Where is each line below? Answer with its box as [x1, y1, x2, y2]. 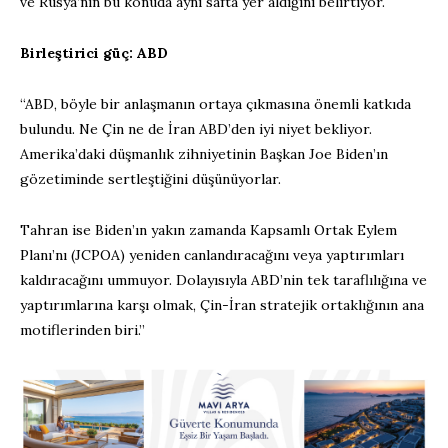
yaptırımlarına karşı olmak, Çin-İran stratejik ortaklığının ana [20, 296, 424, 315]
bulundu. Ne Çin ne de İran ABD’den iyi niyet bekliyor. [20, 120, 372, 139]
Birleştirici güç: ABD [20, 44, 168, 63]
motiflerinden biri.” [20, 321, 145, 340]
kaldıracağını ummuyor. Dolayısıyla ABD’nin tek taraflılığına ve [20, 271, 427, 290]
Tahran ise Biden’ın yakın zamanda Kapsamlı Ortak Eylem [20, 221, 397, 240]
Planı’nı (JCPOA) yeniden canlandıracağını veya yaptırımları [20, 246, 404, 265]
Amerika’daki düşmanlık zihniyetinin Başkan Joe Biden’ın [20, 145, 388, 164]
